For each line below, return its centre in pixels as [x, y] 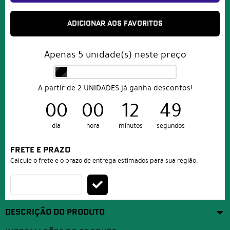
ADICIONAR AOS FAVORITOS [115, 24]
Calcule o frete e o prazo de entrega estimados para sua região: [104, 161]
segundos [171, 126]
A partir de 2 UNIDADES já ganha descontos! [115, 88]
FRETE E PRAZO [40, 150]
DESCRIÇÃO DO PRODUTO [55, 213]
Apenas [61, 55]
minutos [130, 126]
